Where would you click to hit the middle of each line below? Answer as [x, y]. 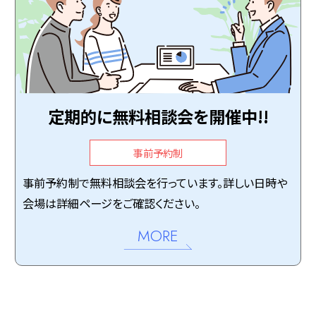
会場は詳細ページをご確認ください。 [112, 203]
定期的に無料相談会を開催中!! [158, 117]
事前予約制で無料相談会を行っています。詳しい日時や [155, 183]
